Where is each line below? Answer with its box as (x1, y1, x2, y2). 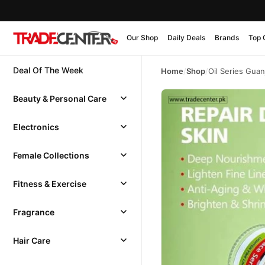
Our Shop (127, 33, 158, 42)
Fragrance (13, 206, 54, 217)
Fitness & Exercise (13, 178, 86, 189)
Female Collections (13, 150, 89, 160)
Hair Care (13, 235, 50, 245)
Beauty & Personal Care (13, 93, 106, 104)
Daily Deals (167, 33, 205, 42)
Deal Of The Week (13, 64, 83, 75)
